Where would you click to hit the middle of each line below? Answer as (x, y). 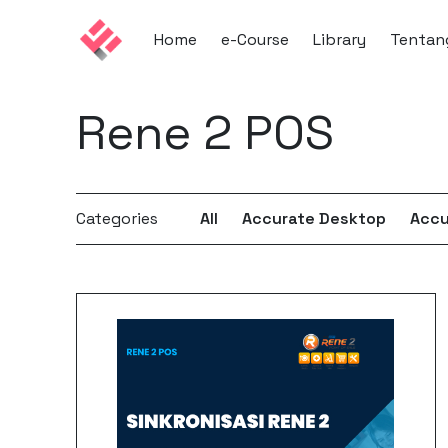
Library (339, 39)
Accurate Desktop (313, 218)
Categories (116, 218)
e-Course (254, 39)
